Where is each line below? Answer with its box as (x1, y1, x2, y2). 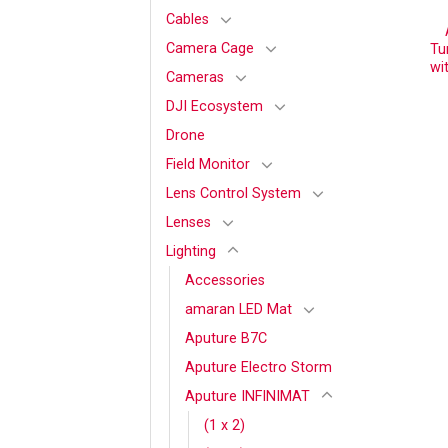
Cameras (166, 68, 224, 86)
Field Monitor (166, 155, 250, 173)
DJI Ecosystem (166, 97, 263, 115)
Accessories (185, 271, 265, 289)
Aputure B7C (185, 329, 267, 347)
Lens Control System (166, 184, 301, 202)
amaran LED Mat (185, 300, 292, 318)
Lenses (166, 213, 211, 231)
